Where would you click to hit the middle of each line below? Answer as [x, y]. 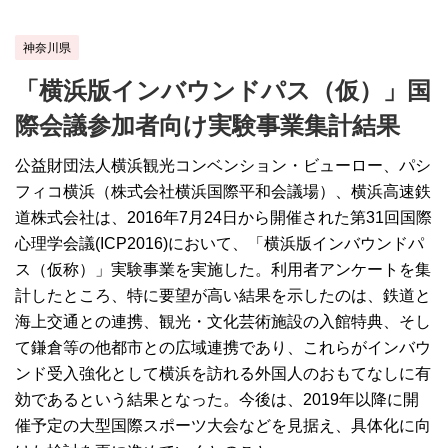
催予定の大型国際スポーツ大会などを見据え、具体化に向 [223, 426]
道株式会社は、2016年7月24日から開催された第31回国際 [223, 218]
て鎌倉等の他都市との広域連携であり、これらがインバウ [223, 348]
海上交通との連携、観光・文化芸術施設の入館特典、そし [223, 322]
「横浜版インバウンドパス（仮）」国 [223, 91]
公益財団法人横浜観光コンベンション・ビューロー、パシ [223, 166]
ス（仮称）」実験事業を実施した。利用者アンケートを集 [223, 270]
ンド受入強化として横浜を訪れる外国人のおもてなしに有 [223, 374]
